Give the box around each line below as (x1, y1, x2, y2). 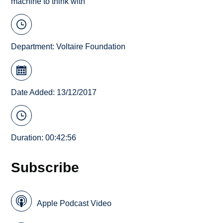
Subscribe (11, 159, 80, 176)
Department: (11, 42, 57, 51)
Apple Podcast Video (37, 199, 112, 208)
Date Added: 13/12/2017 (11, 88, 97, 97)
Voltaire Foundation (56, 42, 126, 51)
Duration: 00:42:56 (11, 133, 77, 142)
